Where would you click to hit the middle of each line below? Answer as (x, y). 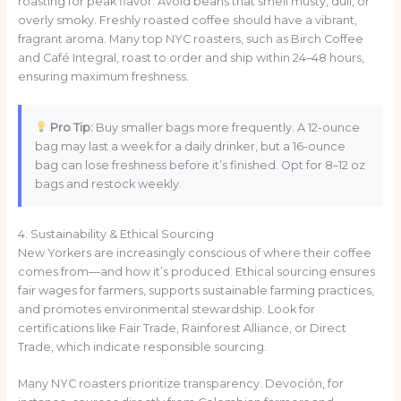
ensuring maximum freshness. (103, 77)
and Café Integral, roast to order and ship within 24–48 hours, (191, 58)
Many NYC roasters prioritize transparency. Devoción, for (180, 384)
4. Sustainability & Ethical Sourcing (115, 234)
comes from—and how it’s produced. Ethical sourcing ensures (196, 271)
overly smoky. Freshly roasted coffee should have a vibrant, (187, 21)
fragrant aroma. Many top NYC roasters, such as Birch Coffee (190, 39)
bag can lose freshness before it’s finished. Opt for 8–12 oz (200, 165)
